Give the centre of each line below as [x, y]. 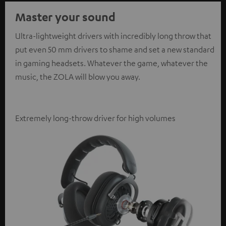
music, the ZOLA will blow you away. [78, 77]
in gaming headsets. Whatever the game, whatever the [111, 63]
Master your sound [65, 17]
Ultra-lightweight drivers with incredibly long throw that [113, 36]
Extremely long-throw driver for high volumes [95, 118]
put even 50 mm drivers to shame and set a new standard [115, 50]
